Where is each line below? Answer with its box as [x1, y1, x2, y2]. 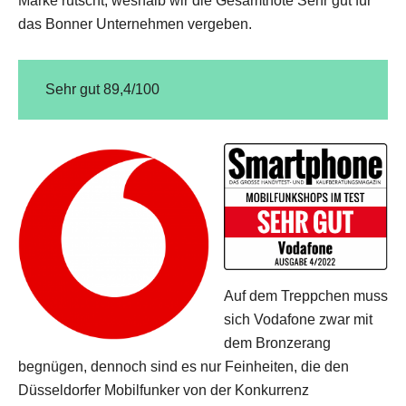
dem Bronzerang [224, 335, 331, 351]
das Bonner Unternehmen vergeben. [18, 16, 252, 32]
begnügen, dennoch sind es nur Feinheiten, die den [18, 359, 349, 374]
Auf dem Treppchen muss [224, 288, 388, 304]
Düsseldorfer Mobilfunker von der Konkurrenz [18, 382, 309, 398]
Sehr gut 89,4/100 [45, 82, 159, 97]
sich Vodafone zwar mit [224, 312, 372, 327]
